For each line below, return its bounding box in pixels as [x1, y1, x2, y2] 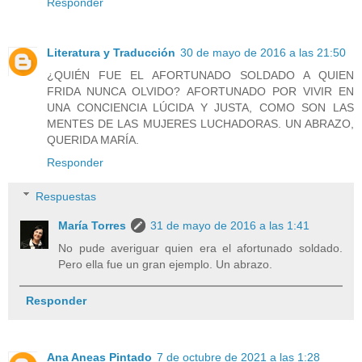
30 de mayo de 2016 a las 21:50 [180, 46, 346, 60]
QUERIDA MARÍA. [47, 133, 139, 147]
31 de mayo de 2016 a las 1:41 [150, 218, 310, 232]
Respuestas [36, 189, 97, 203]
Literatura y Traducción [47, 46, 175, 60]
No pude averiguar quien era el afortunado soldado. [58, 241, 343, 255]
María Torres [58, 218, 127, 232]
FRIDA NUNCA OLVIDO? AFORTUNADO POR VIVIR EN [47, 85, 354, 99]
